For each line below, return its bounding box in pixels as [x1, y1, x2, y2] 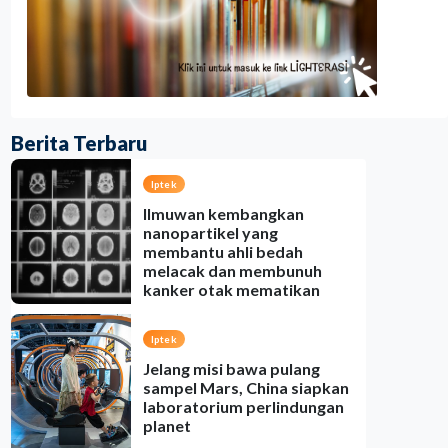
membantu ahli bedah [142, 242, 303, 261]
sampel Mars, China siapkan [142, 378, 349, 397]
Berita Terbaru [10, 131, 147, 155]
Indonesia [162, 317, 216, 332]
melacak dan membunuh [142, 261, 322, 280]
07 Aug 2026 [221, 317, 289, 332]
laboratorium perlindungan [142, 397, 344, 416]
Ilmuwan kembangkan [142, 204, 304, 223]
